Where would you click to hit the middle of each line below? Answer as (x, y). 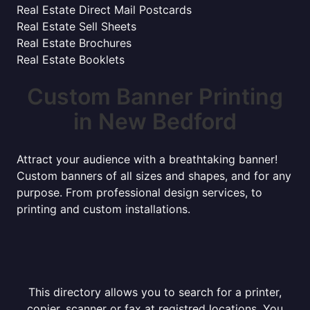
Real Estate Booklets (71, 60)
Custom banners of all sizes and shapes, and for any (154, 176)
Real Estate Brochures (74, 43)
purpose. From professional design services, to (139, 192)
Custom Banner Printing (155, 97)
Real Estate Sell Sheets (76, 26)
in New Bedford (155, 121)
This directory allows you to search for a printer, (155, 292)
